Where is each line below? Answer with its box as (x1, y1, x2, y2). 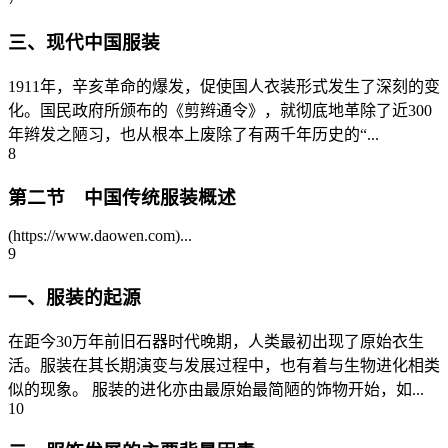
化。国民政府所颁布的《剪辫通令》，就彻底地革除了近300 (8, 101, 432, 119)
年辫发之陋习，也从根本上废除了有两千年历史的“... (8, 125, 379, 143)
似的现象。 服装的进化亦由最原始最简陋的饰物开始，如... (8, 380, 424, 398)
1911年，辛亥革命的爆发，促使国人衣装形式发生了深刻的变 (8, 77, 440, 95)
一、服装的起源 (8, 286, 141, 308)
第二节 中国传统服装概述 (8, 186, 236, 208)
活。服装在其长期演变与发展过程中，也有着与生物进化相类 (8, 356, 440, 374)
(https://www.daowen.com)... (8, 227, 192, 245)
